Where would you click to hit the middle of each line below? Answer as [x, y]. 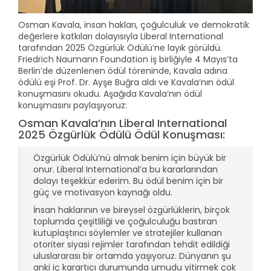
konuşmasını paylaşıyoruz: [73, 106]
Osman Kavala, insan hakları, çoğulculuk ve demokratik [134, 25]
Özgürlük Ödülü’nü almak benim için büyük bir [130, 158]
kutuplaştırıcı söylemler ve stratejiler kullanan [128, 233]
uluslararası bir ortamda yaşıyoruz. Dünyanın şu [132, 256]
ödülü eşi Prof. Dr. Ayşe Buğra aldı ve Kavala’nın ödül [126, 83]
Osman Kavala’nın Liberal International [122, 123]
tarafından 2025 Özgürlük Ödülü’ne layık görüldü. [120, 48]
